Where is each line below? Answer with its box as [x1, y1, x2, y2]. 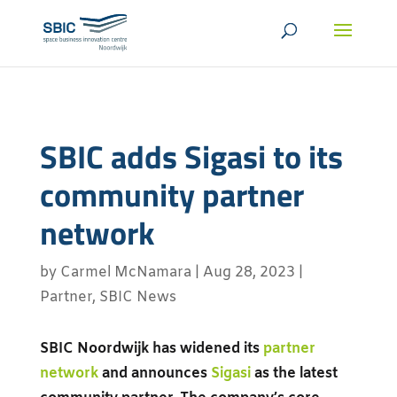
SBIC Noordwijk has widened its [39, 339, 263, 358]
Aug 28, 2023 [202, 263, 295, 282]
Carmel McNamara [59, 263, 191, 282]
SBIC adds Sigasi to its [39, 132, 343, 181]
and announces [97, 364, 211, 383]
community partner [39, 170, 304, 219]
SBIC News [98, 288, 176, 307]
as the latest [250, 364, 338, 383]
